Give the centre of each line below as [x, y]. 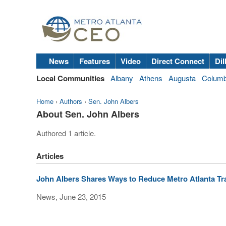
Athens [151, 78]
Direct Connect [178, 61]
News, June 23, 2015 [71, 197]
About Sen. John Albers [88, 114]
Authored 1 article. [66, 133]
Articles [50, 156]
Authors [71, 101]
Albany [122, 78]
